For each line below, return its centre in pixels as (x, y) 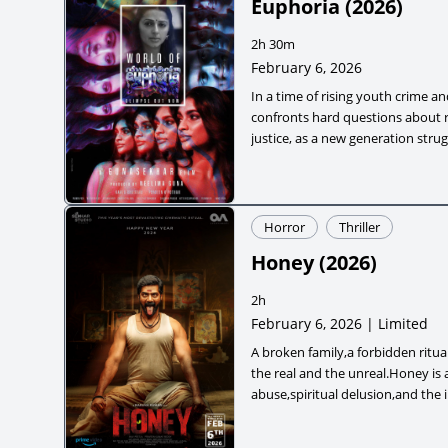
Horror (284, 226)
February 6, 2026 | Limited (339, 323)
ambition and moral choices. (335, 158)
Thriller (359, 226)
